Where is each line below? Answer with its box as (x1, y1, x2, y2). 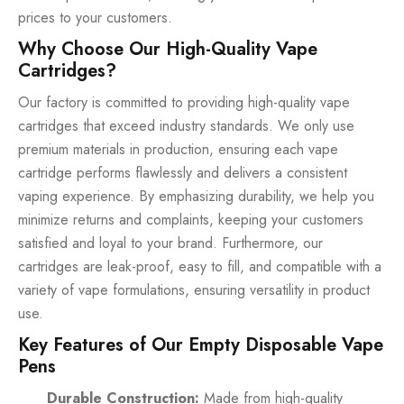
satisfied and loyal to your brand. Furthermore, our (18, 233, 323, 254)
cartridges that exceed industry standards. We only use (18, 115, 354, 137)
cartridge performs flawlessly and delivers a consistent (18, 162, 347, 184)
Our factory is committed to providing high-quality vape (18, 92, 350, 114)
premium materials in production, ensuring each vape (18, 139, 338, 161)
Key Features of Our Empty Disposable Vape (18, 332, 383, 359)
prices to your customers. (18, 7, 172, 29)
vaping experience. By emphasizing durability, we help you (18, 186, 374, 207)
